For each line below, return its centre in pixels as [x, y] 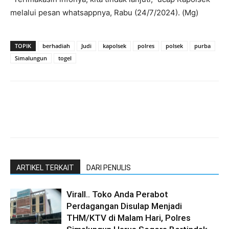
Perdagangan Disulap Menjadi [124, 206]
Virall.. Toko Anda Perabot [117, 194]
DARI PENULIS [109, 167]
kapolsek [114, 45]
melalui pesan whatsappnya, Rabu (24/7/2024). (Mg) [104, 12]
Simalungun [31, 58]
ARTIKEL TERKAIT [45, 167]
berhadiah [56, 45]
